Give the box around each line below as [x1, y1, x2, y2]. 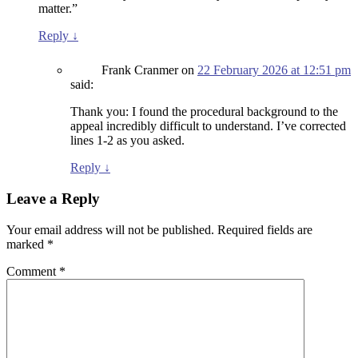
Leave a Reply [6, 190, 100, 207]
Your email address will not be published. [6, 222, 214, 237]
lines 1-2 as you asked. [70, 133, 185, 148]
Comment [6, 264, 59, 278]
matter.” [38, 2, 78, 16]
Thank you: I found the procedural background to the [70, 105, 338, 119]
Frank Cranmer [101, 63, 178, 78]
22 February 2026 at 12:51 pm [197, 63, 351, 78]
